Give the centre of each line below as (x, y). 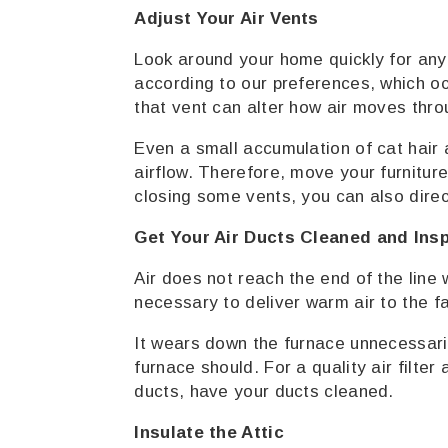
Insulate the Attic (209, 432)
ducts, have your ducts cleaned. (264, 391)
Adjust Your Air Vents (226, 18)
